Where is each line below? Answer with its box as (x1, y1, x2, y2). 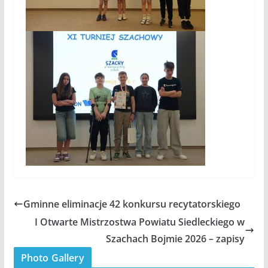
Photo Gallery (20, 251, 84, 264)
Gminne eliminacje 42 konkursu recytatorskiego (23, 197, 240, 211)
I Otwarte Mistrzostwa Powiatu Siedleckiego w (35, 215, 245, 229)
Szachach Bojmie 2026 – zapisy (106, 232, 245, 245)
